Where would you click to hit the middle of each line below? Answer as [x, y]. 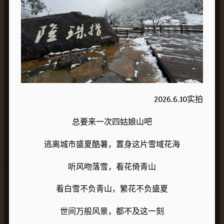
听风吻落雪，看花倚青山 [112, 166]
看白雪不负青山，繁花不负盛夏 [112, 189]
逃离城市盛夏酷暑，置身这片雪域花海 [112, 144]
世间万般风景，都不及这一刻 [112, 211]
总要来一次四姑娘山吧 [112, 122]
